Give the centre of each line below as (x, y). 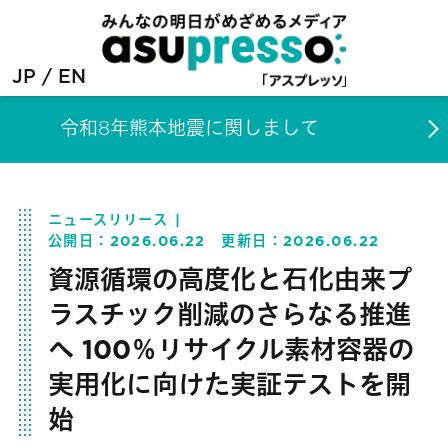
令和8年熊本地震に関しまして (189, 129)
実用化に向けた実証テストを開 (229, 385)
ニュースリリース (108, 219)
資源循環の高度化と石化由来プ (229, 280)
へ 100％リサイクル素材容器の (230, 350)
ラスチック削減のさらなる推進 (229, 315)
